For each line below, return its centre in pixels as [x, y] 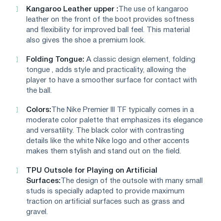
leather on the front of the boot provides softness [110, 19]
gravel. [37, 212]
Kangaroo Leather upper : [72, 9]
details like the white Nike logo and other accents [108, 141]
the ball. [39, 91]
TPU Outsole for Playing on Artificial [92, 170]
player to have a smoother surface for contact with [111, 80]
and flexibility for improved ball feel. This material [108, 30]
